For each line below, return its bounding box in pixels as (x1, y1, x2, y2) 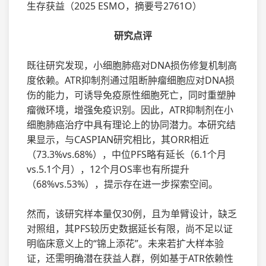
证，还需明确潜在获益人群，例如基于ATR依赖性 (27, 251, 233, 265)
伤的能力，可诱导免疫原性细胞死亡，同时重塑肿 (27, 88, 236, 102)
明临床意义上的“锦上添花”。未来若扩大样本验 (27, 236, 224, 250)
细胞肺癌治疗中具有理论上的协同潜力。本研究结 (27, 118, 236, 131)
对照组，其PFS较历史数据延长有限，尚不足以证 (27, 221, 233, 235)
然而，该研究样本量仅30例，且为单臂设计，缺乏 (27, 207, 237, 220)
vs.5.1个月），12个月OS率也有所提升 (27, 162, 189, 176)
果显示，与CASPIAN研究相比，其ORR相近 (27, 132, 209, 146)
